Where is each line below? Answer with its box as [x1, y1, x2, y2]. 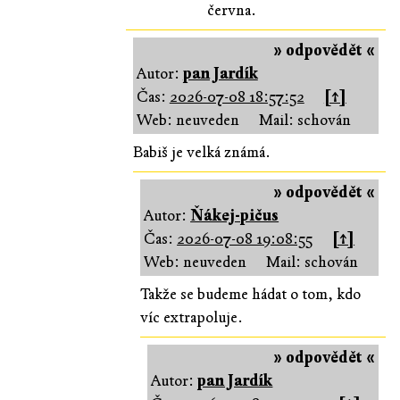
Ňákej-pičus [190, 205, 279, 225]
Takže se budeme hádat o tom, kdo [140, 284, 362, 304]
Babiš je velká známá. [132, 142, 271, 162]
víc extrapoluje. [140, 307, 244, 327]
